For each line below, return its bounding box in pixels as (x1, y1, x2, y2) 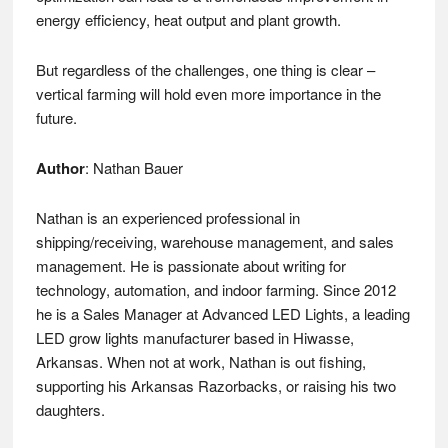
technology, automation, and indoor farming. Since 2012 (35, 279, 396, 300)
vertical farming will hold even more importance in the (35, 83, 381, 104)
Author (35, 157, 85, 179)
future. (35, 107, 77, 128)
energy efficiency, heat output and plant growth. (35, 9, 341, 30)
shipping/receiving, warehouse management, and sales (35, 231, 394, 252)
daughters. (35, 399, 105, 420)
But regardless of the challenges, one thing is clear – (35, 59, 375, 80)
